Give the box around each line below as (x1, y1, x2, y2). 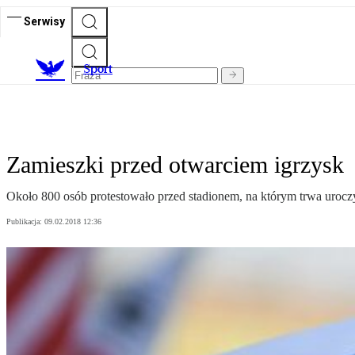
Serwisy (24, 14, 65, 28)
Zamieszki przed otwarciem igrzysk (6, 151, 344, 178)
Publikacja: (6, 217, 44, 227)
